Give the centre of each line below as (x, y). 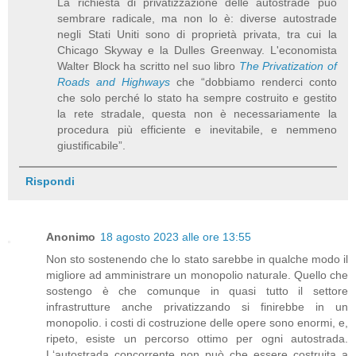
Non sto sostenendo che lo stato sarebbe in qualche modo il (197, 259)
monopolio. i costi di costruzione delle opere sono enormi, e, (197, 322)
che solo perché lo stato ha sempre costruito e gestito (197, 97)
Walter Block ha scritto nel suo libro (148, 66)
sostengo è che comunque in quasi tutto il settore (197, 290)
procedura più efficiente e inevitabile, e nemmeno (197, 129)
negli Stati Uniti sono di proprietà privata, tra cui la (197, 34)
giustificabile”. (92, 145)
